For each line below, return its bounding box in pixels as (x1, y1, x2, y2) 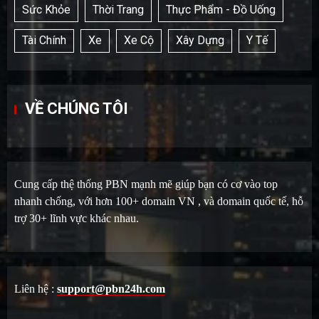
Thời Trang (93, 3, 144, 17)
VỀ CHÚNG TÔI (25, 99, 128, 117)
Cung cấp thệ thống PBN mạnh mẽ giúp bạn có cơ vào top (14, 177, 278, 190)
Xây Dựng (176, 33, 224, 48)
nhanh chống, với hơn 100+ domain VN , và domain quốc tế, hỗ (14, 194, 303, 207)
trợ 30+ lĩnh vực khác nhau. (14, 211, 139, 224)
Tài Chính (22, 33, 66, 48)
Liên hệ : (14, 282, 57, 295)
